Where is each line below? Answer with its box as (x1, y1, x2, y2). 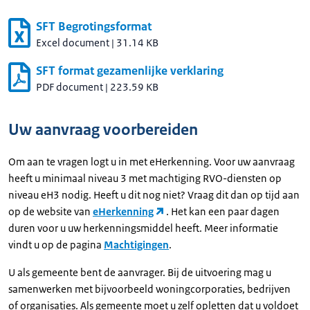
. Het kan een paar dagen (166, 205, 280, 218)
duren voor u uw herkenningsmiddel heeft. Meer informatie (8, 221, 278, 235)
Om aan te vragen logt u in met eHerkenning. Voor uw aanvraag (8, 155, 295, 168)
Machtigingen (104, 238, 169, 251)
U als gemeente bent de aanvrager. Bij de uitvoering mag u (8, 266, 271, 279)
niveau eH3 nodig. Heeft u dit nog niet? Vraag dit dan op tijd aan (8, 188, 300, 201)
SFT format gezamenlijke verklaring (36, 63, 224, 78)
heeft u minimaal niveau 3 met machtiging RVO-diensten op (8, 172, 282, 185)
